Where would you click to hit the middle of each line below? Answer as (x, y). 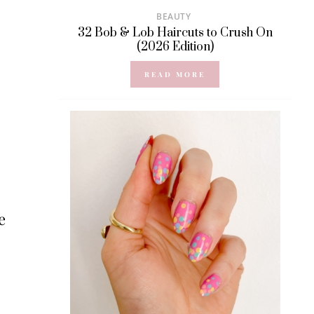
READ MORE (175, 75)
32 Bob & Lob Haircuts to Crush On (175, 33)
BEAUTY (174, 17)
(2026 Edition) (175, 47)
